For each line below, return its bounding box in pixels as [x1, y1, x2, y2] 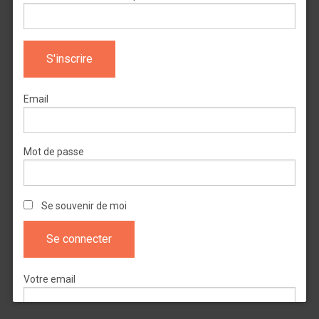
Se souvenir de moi [41, 200, 127, 212]
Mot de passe [23, 146, 84, 158]
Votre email [23, 273, 75, 286]
